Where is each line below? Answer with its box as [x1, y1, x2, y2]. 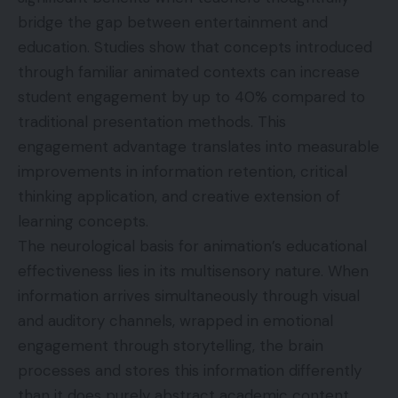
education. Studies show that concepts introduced [18, 36, 372, 57]
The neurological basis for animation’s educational [18, 235, 367, 256]
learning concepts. [18, 211, 148, 231]
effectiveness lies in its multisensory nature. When [18, 260, 369, 281]
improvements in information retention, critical [18, 161, 347, 181]
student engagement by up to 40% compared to [18, 86, 365, 107]
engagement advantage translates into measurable [18, 136, 379, 156]
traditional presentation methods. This [18, 111, 286, 131]
